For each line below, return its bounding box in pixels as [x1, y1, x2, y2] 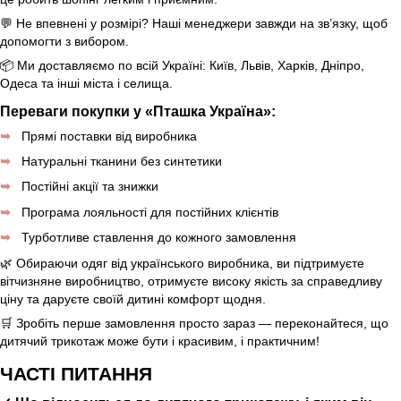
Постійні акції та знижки [21, 179, 158, 194]
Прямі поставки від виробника [21, 128, 197, 143]
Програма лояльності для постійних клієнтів [21, 204, 278, 219]
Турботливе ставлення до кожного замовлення [21, 230, 296, 245]
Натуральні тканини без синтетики [21, 153, 222, 168]
